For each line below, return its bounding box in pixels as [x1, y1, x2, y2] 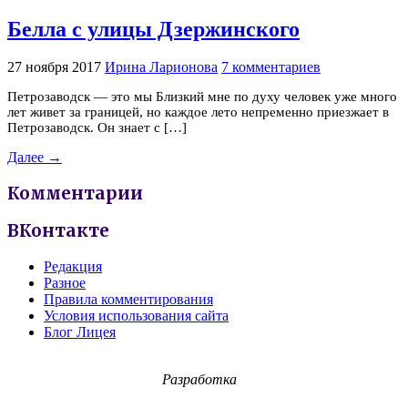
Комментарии [7, 182, 143, 204]
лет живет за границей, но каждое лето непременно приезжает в [7, 104, 389, 119]
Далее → [7, 148, 62, 165]
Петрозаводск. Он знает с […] [7, 119, 187, 135]
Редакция [44, 259, 102, 275]
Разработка [162, 372, 237, 388]
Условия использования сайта [44, 308, 229, 324]
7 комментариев [221, 58, 321, 75]
